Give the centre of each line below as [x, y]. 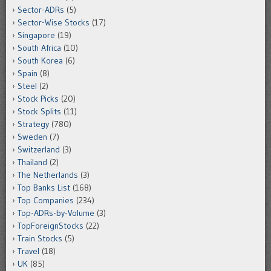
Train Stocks [40, 239]
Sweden [32, 137]
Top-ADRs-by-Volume [56, 213]
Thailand [32, 162]
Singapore [36, 35]
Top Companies [46, 201]
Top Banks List [44, 188]
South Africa [39, 48]
